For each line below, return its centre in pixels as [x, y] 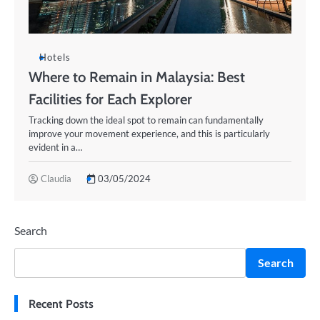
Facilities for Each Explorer [110, 99]
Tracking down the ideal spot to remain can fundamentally [146, 120]
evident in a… [55, 147]
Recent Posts [61, 304]
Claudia [56, 179]
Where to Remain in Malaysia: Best [137, 77]
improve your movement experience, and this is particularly [149, 134]
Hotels [55, 57]
